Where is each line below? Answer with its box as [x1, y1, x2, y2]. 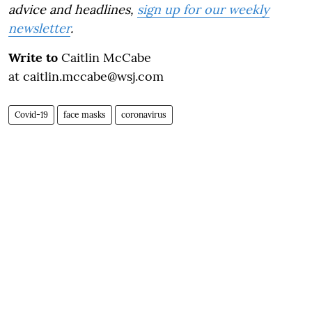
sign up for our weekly [137, 1, 270, 17]
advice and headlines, [8, 1, 137, 17]
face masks [63, 109, 106, 120]
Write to [8, 49, 61, 65]
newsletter [8, 20, 70, 36]
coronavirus [121, 109, 166, 120]
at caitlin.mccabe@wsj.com [8, 68, 164, 84]
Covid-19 [15, 109, 48, 120]
